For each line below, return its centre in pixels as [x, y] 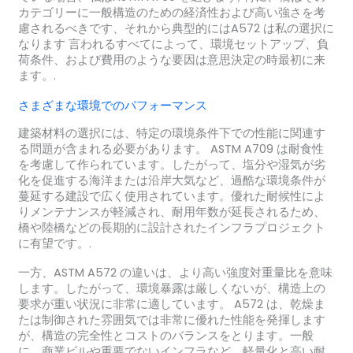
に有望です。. [54, 243]
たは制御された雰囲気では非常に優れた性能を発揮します [171, 320]
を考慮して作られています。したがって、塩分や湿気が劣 [171, 164]
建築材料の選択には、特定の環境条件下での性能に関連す [171, 133]
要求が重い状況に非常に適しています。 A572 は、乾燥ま [171, 305]
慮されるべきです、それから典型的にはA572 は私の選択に [176, 29]
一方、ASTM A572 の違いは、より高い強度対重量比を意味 [175, 273]
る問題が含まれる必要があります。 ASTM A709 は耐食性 [171, 149]
